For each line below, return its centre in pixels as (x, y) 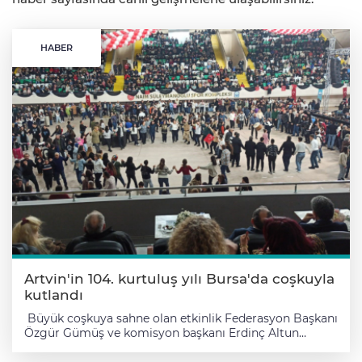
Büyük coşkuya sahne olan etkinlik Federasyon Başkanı (181, 319)
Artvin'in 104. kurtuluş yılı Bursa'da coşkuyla (179, 279)
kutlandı (54, 295)
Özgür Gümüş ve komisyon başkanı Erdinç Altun (162, 333)
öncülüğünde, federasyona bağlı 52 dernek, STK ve (166, 348)
